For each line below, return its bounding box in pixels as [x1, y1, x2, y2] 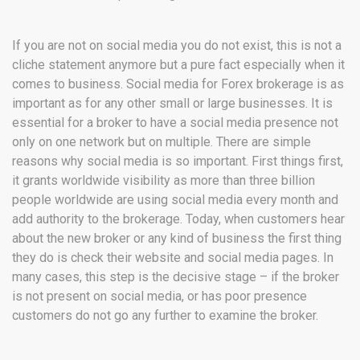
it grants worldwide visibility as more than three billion [12, 173, 315, 189]
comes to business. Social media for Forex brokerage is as [12, 76, 344, 92]
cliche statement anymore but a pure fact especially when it [12, 57, 345, 73]
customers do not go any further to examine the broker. [12, 308, 325, 324]
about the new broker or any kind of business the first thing [12, 231, 342, 247]
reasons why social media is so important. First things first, [12, 153, 343, 170]
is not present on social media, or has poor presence [12, 288, 307, 305]
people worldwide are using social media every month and [12, 192, 338, 208]
